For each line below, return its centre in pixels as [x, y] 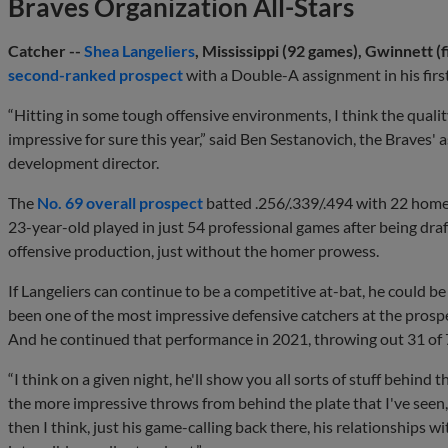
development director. [83, 162]
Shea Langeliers [139, 50]
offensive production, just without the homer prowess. [193, 250]
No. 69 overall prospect [120, 202]
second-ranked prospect [95, 74]
